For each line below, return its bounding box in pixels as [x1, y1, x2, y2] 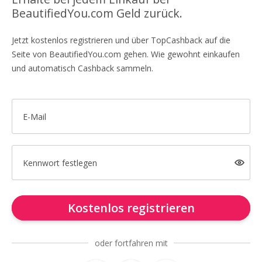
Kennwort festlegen [22, 157, 97, 168]
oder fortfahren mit [94, 237, 168, 249]
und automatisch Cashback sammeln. [12, 63, 153, 74]
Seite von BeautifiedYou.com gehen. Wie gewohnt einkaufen [12, 49, 240, 60]
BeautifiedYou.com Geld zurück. [12, 5, 182, 21]
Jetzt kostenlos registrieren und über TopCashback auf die [12, 35, 230, 46]
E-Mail [22, 111, 46, 122]
